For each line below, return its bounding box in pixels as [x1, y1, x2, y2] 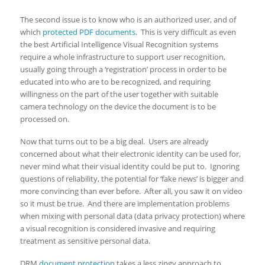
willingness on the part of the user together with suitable [20, 89, 218, 100]
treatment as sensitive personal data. [20, 235, 150, 247]
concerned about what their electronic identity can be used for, [20, 148, 241, 160]
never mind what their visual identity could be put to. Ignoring [20, 161, 240, 172]
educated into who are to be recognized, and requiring [20, 76, 211, 88]
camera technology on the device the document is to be [20, 101, 216, 112]
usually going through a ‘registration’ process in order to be [20, 64, 227, 75]
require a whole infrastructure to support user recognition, [20, 51, 225, 63]
